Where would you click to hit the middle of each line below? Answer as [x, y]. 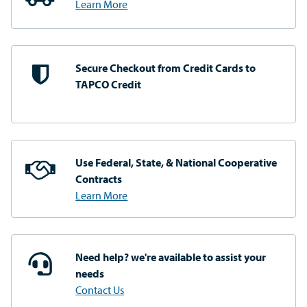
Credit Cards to [220, 67]
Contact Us [100, 290]
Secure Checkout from [130, 67]
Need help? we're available [139, 257]
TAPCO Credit [109, 84]
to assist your [235, 257]
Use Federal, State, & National [147, 162]
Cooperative [248, 162]
